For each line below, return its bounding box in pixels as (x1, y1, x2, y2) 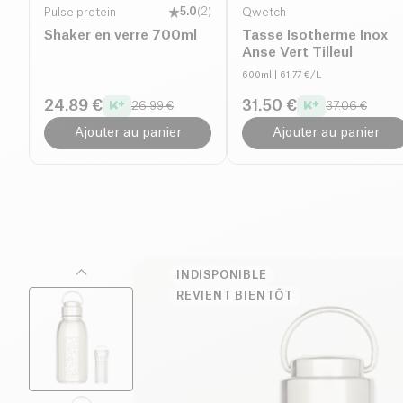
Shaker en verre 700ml (44, 28, 197, 42)
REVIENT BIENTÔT (176, 290, 293, 301)
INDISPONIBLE (176, 269, 267, 281)
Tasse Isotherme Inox (242, 28, 388, 42)
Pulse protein (44, 6, 116, 18)
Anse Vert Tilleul (242, 45, 353, 59)
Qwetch (242, 6, 286, 18)
